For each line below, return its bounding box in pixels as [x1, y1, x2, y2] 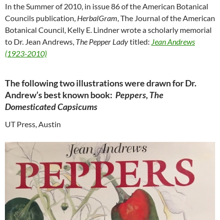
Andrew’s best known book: [5, 89, 115, 100]
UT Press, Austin [5, 119, 61, 129]
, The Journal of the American [117, 13, 215, 23]
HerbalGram [77, 13, 117, 23]
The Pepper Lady [76, 37, 128, 46]
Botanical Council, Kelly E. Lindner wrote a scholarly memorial [5, 25, 212, 34]
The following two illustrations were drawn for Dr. [5, 78, 196, 88]
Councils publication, [5, 13, 77, 23]
